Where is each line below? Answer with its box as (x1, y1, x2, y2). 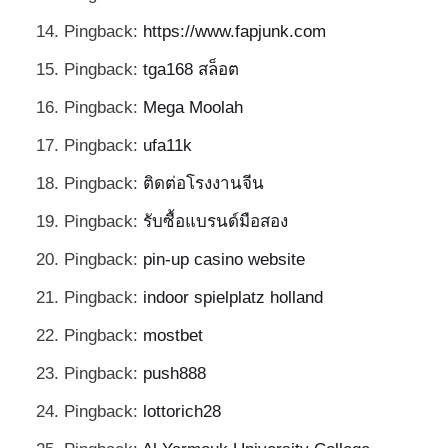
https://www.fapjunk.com (143, 22, 326, 42)
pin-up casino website (143, 250, 305, 270)
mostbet (143, 326, 203, 346)
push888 (143, 364, 206, 384)
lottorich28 (143, 402, 221, 422)
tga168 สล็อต (143, 60, 239, 80)
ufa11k (143, 136, 192, 156)
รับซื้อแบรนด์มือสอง (143, 212, 288, 232)
